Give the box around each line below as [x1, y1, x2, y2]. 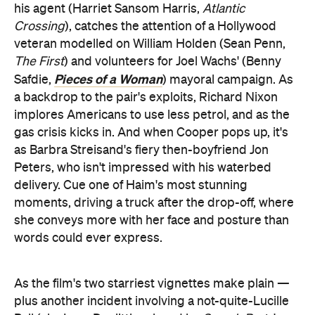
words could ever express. [14, 231, 162, 245]
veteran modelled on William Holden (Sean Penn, [14, 37, 285, 51]
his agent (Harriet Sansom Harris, [14, 2, 202, 15]
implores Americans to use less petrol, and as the [14, 108, 290, 122]
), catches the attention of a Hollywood [65, 20, 276, 33]
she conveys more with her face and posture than [14, 214, 289, 227]
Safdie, [14, 73, 54, 86]
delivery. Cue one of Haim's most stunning [14, 179, 247, 192]
